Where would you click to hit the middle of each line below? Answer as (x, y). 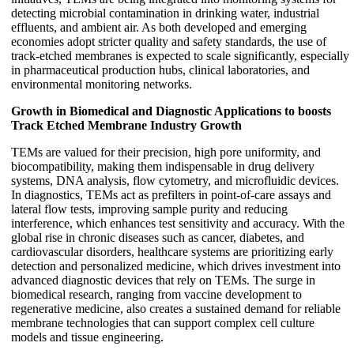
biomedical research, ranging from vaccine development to (156, 294)
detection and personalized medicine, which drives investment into (176, 265)
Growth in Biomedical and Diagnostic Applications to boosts (171, 111)
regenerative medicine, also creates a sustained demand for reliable (176, 308)
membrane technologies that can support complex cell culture (163, 322)
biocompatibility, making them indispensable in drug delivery (163, 166)
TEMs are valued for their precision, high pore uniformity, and (166, 152)
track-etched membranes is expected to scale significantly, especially (180, 55)
